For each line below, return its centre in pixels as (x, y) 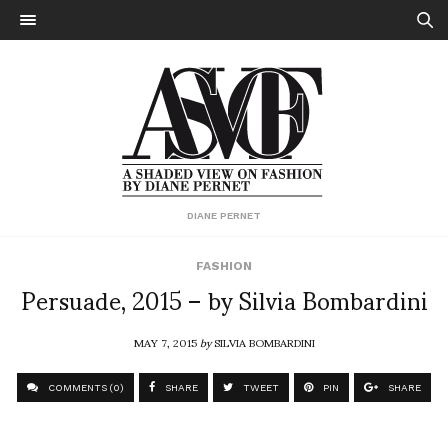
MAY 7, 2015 (166, 342)
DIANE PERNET (224, 215)
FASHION (224, 266)
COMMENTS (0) (84, 387)
